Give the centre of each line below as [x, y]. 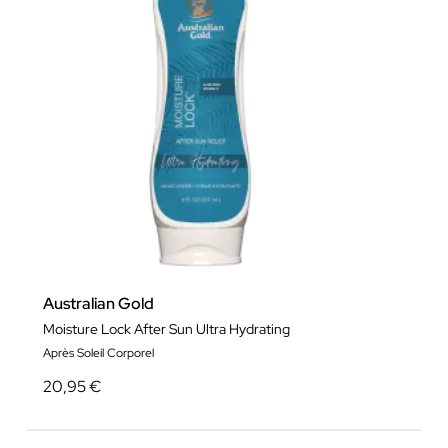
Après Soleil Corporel [98, 353]
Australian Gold [98, 304]
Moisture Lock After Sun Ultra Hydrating [166, 329]
